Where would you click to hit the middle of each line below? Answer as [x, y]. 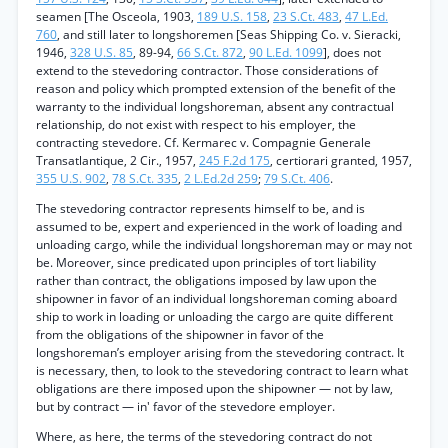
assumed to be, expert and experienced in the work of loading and [219, 226]
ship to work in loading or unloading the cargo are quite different [214, 316]
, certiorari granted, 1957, [341, 160]
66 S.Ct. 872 [210, 52]
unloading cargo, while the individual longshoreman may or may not [224, 244]
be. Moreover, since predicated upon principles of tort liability [206, 262]
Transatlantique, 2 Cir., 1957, [117, 160]
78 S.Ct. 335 [145, 178]
